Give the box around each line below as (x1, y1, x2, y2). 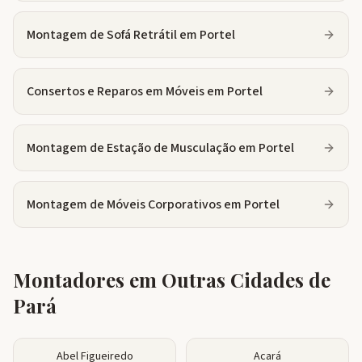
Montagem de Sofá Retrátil (27, 26, 177, 44)
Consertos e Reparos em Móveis (27, 82, 204, 100)
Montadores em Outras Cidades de (13, 267, 330, 293)
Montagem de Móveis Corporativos (27, 196, 221, 213)
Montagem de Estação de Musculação (27, 139, 236, 157)
